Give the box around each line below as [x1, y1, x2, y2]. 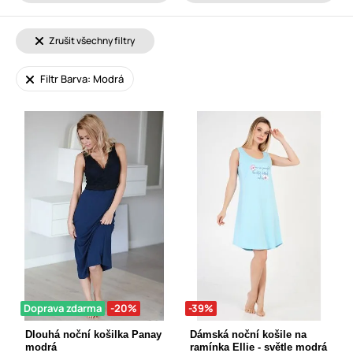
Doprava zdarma [24, 300, 102, 315]
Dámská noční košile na [190, 328, 307, 340]
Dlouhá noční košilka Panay [25, 328, 162, 340]
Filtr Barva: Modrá [38, 72, 124, 87]
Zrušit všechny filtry [47, 34, 135, 48]
